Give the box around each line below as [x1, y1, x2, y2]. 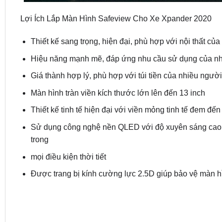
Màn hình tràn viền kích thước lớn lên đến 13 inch [30, 88, 205, 97]
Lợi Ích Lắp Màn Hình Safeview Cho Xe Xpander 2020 [20, 14, 212, 23]
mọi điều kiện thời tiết [30, 152, 106, 161]
